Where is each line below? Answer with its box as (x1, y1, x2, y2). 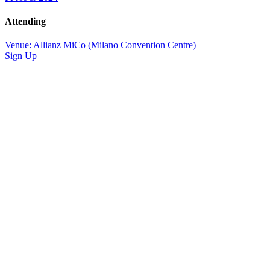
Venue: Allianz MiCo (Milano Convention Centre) (5, 39, 196, 50)
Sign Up (5, 50, 37, 61)
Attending (5, 16, 46, 27)
